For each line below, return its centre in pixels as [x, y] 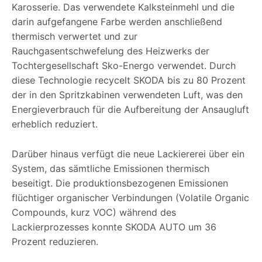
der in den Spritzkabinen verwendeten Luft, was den [127, 95]
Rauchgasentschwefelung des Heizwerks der [111, 51]
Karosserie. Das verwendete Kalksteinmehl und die [123, 7]
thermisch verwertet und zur [75, 37]
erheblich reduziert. [55, 124]
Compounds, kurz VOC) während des [94, 213]
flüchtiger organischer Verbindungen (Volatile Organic [130, 198]
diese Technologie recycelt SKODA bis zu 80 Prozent [129, 80]
